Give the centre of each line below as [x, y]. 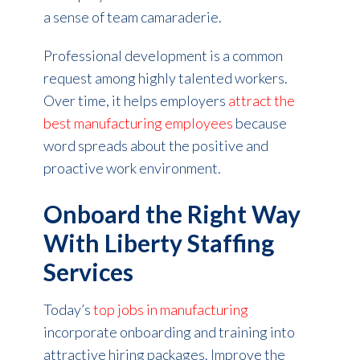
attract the [261, 100]
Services [88, 271]
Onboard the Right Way [172, 213]
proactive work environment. [132, 168]
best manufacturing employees [138, 123]
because [260, 123]
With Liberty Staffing [158, 242]
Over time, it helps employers [135, 100]
